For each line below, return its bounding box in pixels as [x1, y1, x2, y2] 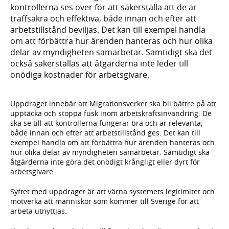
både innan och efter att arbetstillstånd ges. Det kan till [10, 128, 200, 138]
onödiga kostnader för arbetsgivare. [10, 68, 149, 80]
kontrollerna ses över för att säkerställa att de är [10, 1, 197, 13]
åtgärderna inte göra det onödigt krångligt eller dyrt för [10, 157, 200, 167]
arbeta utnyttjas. [10, 206, 67, 216]
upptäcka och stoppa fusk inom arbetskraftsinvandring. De [10, 108, 212, 119]
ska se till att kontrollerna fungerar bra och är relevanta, [10, 118, 202, 128]
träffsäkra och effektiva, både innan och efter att [10, 12, 196, 24]
